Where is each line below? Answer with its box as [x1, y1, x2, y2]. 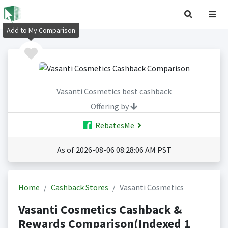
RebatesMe [94, 120, 134, 131]
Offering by [91, 101, 130, 112]
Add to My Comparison [7, 25, 75, 35]
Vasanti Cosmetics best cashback [56, 86, 172, 97]
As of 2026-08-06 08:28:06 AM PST [56, 145, 172, 155]
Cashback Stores [50, 182, 108, 193]
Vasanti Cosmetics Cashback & [18, 202, 182, 218]
